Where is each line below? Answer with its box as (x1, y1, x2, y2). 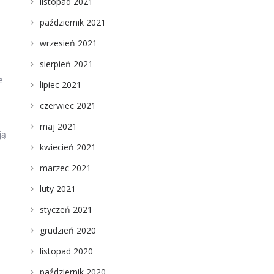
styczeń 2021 (39, 204, 92, 215)
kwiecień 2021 (39, 141, 96, 153)
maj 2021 (39, 120, 77, 132)
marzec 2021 (39, 162, 91, 174)
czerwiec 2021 (39, 100, 96, 111)
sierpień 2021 (39, 58, 93, 70)
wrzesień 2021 (39, 37, 97, 49)
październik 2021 (39, 17, 106, 28)
